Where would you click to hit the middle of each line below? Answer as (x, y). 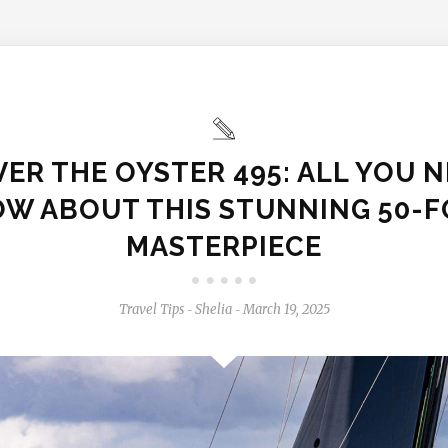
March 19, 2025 (286, 309)
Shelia (213, 309)
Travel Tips (151, 309)
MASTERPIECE (224, 246)
